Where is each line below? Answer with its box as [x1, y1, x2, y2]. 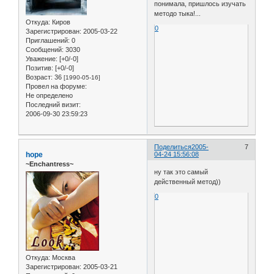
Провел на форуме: [26, 82, 87, 90]
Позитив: [26, 64, 53, 72]
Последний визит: [26, 100, 81, 108]
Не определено [26, 91, 73, 99]
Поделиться [154, 143, 192, 150]
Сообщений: [26, 45, 64, 53]
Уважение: [26, 54, 57, 62]
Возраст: [26, 73, 53, 81]
